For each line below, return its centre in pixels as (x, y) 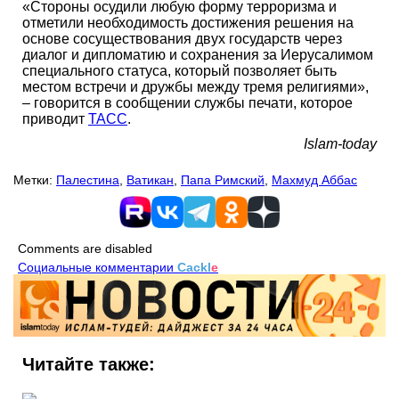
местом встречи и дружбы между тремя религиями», (195, 87)
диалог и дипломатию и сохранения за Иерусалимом (198, 55)
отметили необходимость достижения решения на (188, 23)
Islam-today (340, 144)
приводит (55, 119)
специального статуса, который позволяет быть (179, 71)
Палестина (88, 180)
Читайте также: (89, 365)
